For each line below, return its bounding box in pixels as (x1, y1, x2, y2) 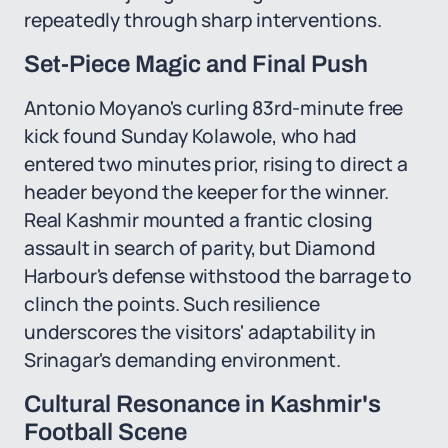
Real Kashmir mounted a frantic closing (24, 207, 373, 233)
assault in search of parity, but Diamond (24, 235, 376, 261)
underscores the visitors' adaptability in (24, 319, 377, 345)
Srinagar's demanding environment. (24, 347, 341, 373)
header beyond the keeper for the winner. (24, 179, 389, 205)
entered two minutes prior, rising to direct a (24, 151, 408, 177)
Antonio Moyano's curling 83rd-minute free (24, 95, 404, 121)
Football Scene (24, 419, 187, 445)
